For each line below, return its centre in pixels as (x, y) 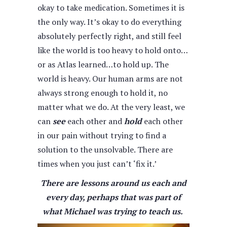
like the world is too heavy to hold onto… (113, 50)
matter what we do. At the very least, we (111, 107)
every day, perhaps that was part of (113, 197)
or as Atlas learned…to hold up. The (103, 64)
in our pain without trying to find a (102, 135)
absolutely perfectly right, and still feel (109, 36)
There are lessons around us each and (113, 183)
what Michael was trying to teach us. (113, 211)
